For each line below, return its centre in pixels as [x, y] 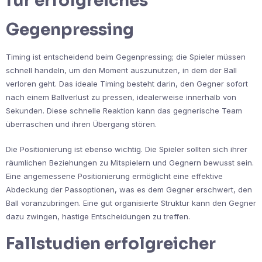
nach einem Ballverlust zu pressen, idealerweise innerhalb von [121, 97]
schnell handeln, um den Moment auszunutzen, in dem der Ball [121, 70]
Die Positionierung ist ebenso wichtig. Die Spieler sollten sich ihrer [127, 149]
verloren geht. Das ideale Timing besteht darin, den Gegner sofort [127, 84]
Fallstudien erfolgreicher [111, 244]
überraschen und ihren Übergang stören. [81, 124]
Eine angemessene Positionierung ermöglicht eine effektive [114, 176]
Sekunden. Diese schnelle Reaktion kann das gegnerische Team [124, 111]
